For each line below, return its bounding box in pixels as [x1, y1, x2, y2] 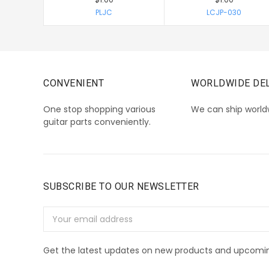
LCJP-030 [207, 7, 241, 18]
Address [43, 219, 76, 232]
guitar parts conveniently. [43, 116, 151, 128]
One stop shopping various [43, 103, 156, 116]
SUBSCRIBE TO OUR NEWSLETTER [43, 181, 199, 193]
